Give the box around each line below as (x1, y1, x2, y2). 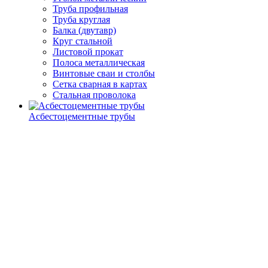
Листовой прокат (53, 47, 123, 57)
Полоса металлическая (53, 57, 145, 68)
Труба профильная (53, 4, 128, 14)
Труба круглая (53, 14, 110, 25)
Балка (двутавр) (53, 25, 116, 36)
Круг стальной (53, 36, 112, 47)
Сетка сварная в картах (53, 79, 147, 90)
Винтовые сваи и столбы (53, 68, 155, 79)
